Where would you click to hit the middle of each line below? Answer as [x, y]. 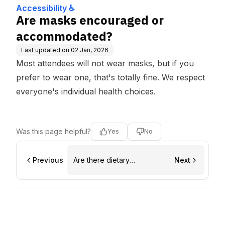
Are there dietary [101, 160]
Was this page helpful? [53, 131]
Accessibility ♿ [45, 8]
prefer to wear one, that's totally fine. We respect [110, 77]
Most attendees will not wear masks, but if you [105, 63]
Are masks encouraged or [90, 20]
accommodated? [64, 36]
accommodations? [103, 170]
